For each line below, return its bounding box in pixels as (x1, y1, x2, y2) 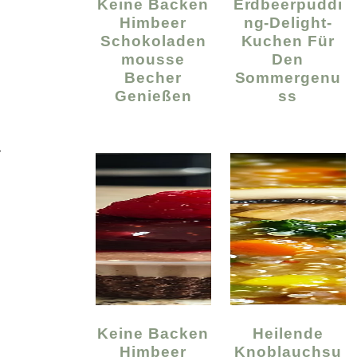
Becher (124, 68, 182, 86)
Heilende (253, 324, 265, 342)
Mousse (121, 49, 186, 68)
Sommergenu (234, 68, 342, 86)
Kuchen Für (241, 31, 335, 49)
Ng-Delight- (243, 13, 333, 31)
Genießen (114, 86, 192, 104)
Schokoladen (100, 31, 206, 49)
